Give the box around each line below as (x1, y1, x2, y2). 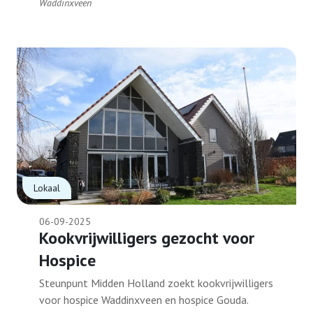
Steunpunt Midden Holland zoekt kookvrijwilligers (39, 276, 273, 290)
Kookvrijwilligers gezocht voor (39, 227, 254, 249)
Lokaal (34, 182, 60, 194)
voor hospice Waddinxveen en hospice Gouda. (39, 293, 249, 307)
